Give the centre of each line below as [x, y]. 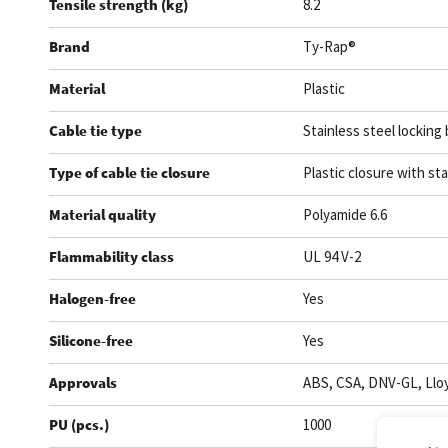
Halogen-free [92, 298]
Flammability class [111, 256]
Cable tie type [95, 130]
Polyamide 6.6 [344, 214]
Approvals [82, 382]
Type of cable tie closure [129, 172]
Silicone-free [90, 340]
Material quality [102, 214]
